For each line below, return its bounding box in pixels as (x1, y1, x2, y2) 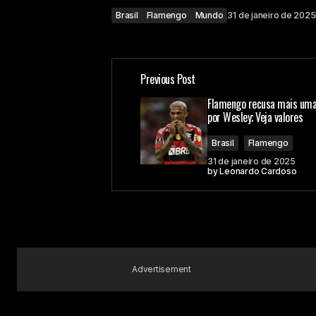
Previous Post (140, 70, 195, 87)
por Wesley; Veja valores (207, 108, 303, 126)
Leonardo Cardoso (219, 165, 297, 176)
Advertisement (132, 263, 191, 274)
